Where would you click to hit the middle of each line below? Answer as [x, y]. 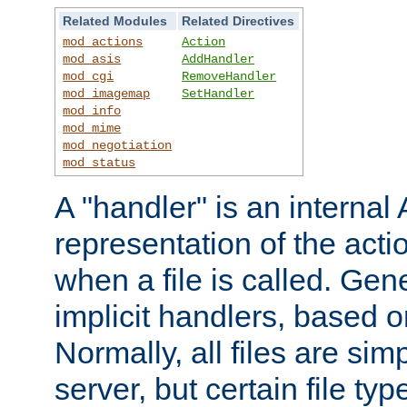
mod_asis [92, 59]
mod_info [92, 110]
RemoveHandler [229, 76]
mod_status [99, 162]
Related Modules [115, 20]
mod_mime [92, 128]
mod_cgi [89, 76]
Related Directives [238, 20]
